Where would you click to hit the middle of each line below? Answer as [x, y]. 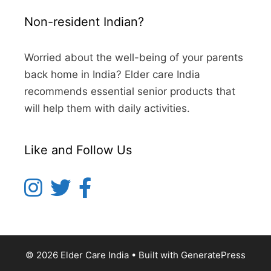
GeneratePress [213, 255]
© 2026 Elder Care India [77, 255]
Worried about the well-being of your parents [134, 57]
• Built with [155, 255]
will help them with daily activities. [107, 108]
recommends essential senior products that [130, 91]
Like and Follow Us [78, 150]
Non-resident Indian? [84, 22]
